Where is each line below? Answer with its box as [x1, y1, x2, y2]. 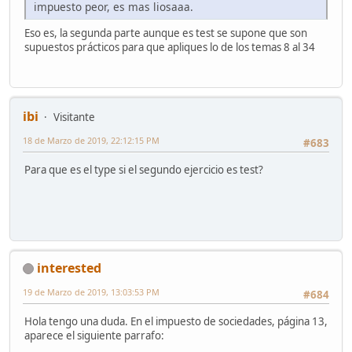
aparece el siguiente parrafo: [24, 328, 164, 343]
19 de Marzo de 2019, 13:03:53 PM [23, 285, 159, 298]
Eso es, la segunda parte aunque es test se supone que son [24, 26, 307, 41]
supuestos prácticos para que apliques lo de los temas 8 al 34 [24, 40, 315, 55]
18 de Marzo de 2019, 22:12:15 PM [23, 134, 159, 146]
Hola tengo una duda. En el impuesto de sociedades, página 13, [24, 314, 328, 329]
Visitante [53, 109, 95, 124]
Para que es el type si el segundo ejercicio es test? [24, 163, 263, 178]
